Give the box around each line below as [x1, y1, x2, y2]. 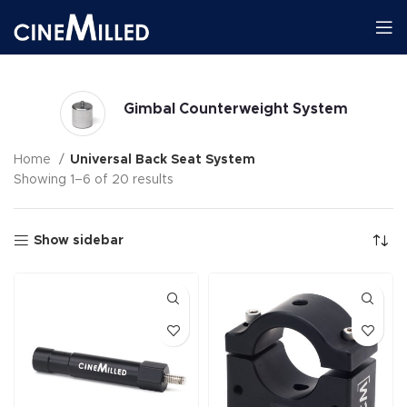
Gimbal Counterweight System [123, 102, 348, 116]
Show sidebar [34, 234, 124, 247]
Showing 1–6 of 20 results [14, 174, 174, 186]
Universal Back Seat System [70, 154, 255, 166]
